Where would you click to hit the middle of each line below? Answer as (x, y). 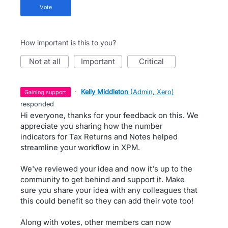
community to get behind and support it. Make (103, 179)
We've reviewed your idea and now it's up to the (106, 169)
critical (154, 61)
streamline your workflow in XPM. (80, 147)
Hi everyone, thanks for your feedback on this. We (109, 115)
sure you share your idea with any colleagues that (109, 190)
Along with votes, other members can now (96, 222)
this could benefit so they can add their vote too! (107, 201)
